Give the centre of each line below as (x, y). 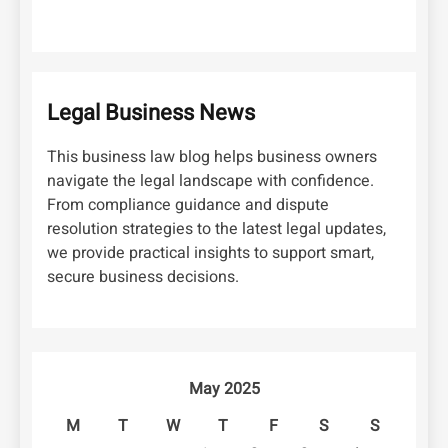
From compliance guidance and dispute (188, 205)
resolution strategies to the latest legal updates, (216, 229)
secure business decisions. (143, 277)
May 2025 (224, 389)
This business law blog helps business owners (212, 157)
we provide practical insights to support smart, (210, 253)
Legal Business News (151, 113)
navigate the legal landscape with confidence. (210, 181)
